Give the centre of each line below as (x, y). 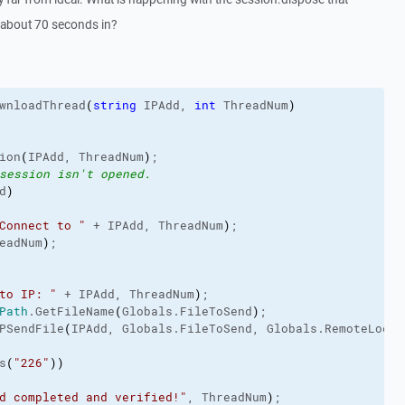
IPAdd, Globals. (125, 329)
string (114, 105)
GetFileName (75, 311)
